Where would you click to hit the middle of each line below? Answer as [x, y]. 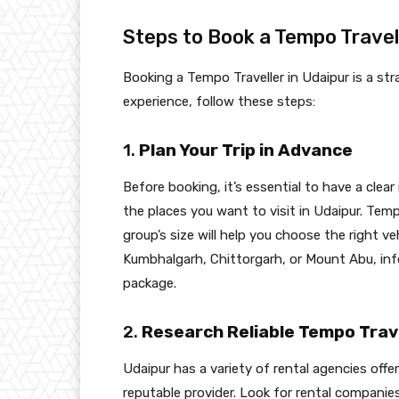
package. [150, 284]
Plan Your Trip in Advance [246, 151]
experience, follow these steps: [219, 102]
